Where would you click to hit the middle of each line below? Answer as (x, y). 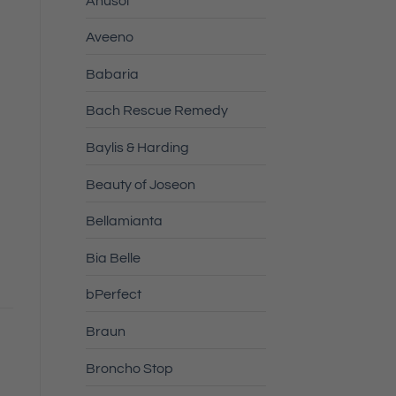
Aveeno (109, 38)
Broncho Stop (129, 368)
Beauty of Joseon (140, 184)
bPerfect (113, 295)
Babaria (112, 74)
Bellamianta (124, 221)
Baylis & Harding (137, 148)
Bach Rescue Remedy (156, 111)
